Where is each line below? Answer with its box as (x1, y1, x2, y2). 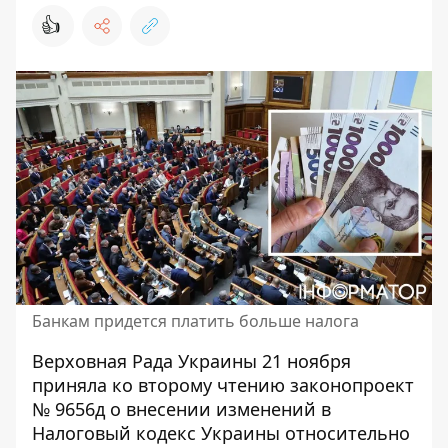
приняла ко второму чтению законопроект (32, 373, 414, 397)
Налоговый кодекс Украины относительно (32, 421, 410, 445)
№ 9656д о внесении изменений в (32, 397, 331, 421)
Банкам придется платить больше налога (32, 310, 359, 332)
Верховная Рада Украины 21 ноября (32, 349, 351, 373)
